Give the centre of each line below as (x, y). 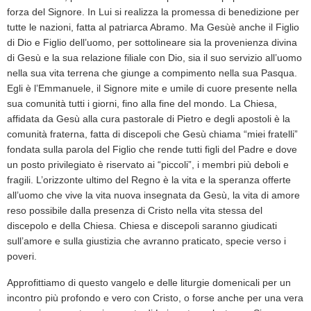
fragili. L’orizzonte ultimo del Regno (85, 180)
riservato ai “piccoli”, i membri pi (175, 165)
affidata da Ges (41, 119)
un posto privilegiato (52, 165)
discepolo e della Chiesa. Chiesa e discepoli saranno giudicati (142, 226)
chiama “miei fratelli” (252, 134)
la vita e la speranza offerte (230, 180)
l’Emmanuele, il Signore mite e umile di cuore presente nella (164, 89)
